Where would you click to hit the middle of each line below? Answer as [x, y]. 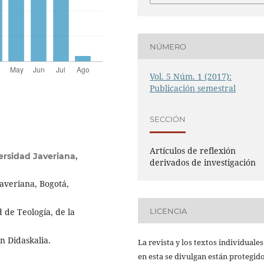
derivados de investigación [203, 163]
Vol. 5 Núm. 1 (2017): [191, 77]
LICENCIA [169, 211]
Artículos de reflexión [193, 151]
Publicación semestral [193, 88]
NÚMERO [168, 46]
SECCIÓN [168, 119]
